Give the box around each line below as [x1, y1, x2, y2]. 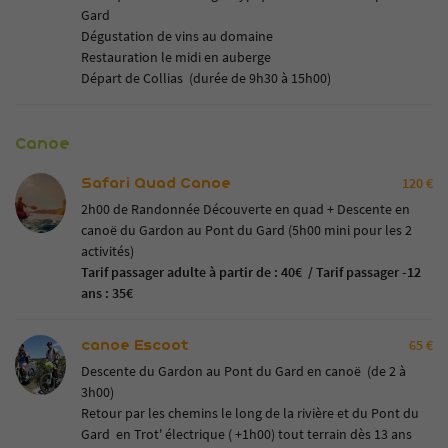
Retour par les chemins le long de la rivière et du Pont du [80, 404, 419, 422]
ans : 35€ [80, 284, 133, 302]
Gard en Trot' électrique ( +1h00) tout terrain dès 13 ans [80, 425, 412, 443]
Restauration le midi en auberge [80, 48, 271, 66]
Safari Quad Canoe [80, 174, 231, 191]
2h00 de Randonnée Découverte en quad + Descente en [80, 200, 410, 218]
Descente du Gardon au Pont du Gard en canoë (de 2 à [80, 362, 406, 380]
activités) [80, 242, 134, 260]
